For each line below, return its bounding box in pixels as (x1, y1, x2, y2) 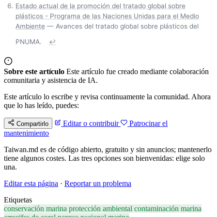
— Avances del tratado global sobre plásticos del (45, 22, 199, 31)
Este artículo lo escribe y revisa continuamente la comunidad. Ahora (4, 93, 211, 101)
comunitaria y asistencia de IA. (4, 76, 98, 85)
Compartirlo (16, 120, 48, 128)
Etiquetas (4, 196, 32, 204)
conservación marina (4, 204, 69, 213)
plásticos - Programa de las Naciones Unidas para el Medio (15, 12, 199, 20)
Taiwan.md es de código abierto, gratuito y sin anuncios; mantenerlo (4, 145, 212, 154)
